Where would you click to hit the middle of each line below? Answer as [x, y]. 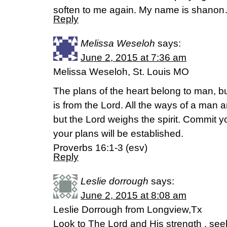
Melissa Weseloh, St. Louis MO [121, 72]
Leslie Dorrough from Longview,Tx [128, 210]
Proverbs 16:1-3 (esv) [100, 148]
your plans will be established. [118, 134]
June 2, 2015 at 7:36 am [134, 58]
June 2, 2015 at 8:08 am [134, 195]
